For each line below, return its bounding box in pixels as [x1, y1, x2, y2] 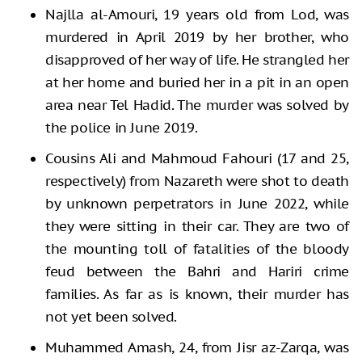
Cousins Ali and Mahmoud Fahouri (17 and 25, [45, 149, 349, 167]
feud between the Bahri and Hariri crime [45, 262, 349, 280]
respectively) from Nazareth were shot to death [45, 171, 349, 190]
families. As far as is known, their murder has [45, 284, 349, 303]
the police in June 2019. [45, 118, 198, 137]
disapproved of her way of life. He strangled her [45, 50, 349, 69]
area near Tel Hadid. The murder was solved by [45, 95, 349, 114]
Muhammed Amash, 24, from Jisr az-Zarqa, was [45, 338, 349, 356]
